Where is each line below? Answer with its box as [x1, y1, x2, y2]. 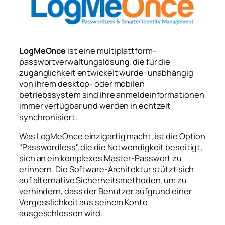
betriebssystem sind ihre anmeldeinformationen [19, 89, 204, 100]
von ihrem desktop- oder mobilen [19, 78, 145, 89]
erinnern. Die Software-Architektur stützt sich [19, 164, 194, 175]
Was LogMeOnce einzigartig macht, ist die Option [19, 131, 206, 142]
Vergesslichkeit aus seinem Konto [19, 197, 148, 208]
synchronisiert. [19, 111, 77, 123]
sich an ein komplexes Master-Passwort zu [19, 153, 182, 164]
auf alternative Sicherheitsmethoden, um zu [19, 175, 187, 186]
